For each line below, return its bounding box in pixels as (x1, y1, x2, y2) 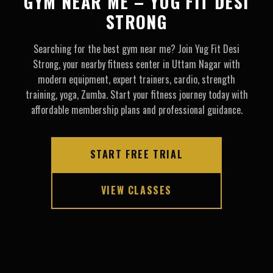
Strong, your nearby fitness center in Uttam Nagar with (33, 56, 240, 71)
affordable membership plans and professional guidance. (30, 102, 243, 117)
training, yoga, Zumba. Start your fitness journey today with (25, 87, 248, 102)
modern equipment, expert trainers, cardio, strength (38, 71, 235, 87)
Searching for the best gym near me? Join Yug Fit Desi (34, 41, 239, 56)
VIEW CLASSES (101, 182, 172, 197)
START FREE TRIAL (90, 146, 183, 161)
